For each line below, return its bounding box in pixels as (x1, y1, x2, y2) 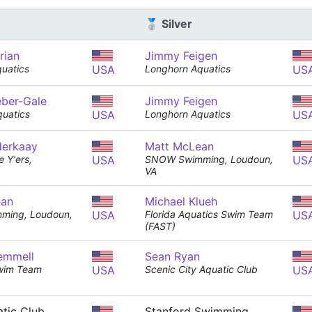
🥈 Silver (145, 17, 192, 31)
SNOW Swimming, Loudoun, (145, 153, 273, 165)
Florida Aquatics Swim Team (145, 208, 273, 220)
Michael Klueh (145, 194, 217, 208)
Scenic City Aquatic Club (145, 263, 258, 275)
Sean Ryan (145, 249, 200, 263)
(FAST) (145, 220, 175, 232)
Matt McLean (145, 139, 214, 153)
